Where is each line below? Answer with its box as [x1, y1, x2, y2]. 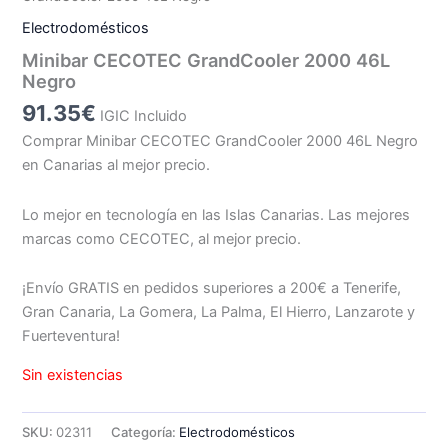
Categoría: [111, 423, 180, 440]
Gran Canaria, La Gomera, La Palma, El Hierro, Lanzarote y [22, 303, 416, 322]
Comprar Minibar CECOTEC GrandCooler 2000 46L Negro [22, 132, 419, 151]
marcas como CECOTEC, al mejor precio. [22, 229, 302, 248]
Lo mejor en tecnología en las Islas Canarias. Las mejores [22, 205, 411, 224]
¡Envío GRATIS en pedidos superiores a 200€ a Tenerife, [22, 279, 402, 298]
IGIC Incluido [100, 106, 188, 125]
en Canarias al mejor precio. [22, 156, 211, 175]
